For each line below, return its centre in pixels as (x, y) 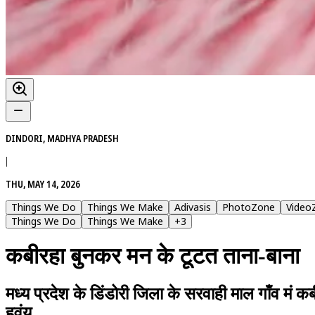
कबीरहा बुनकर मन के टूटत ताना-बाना (153, 256)
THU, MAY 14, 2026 (43, 184)
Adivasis (193, 207)
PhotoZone (249, 207)
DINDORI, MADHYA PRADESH (62, 138)
